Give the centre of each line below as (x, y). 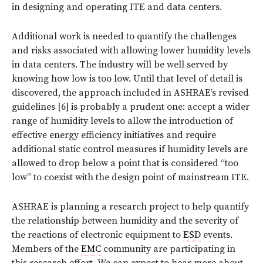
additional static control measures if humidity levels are (130, 149)
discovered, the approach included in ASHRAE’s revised (130, 92)
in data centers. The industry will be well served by (120, 64)
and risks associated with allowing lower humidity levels (131, 50)
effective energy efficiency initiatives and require (114, 135)
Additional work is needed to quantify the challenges (124, 36)
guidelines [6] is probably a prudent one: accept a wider (131, 107)
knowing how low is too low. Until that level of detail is (127, 78)
